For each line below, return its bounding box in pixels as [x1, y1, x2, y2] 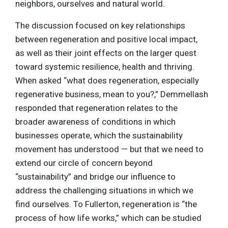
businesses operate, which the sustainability [15, 130, 183, 140]
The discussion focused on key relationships [15, 20, 185, 31]
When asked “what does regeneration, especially [15, 75, 199, 85]
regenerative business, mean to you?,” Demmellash [15, 89, 208, 99]
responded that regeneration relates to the [15, 102, 178, 113]
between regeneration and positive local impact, [15, 34, 197, 44]
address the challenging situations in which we [15, 185, 193, 195]
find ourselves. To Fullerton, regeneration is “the [15, 198, 197, 209]
